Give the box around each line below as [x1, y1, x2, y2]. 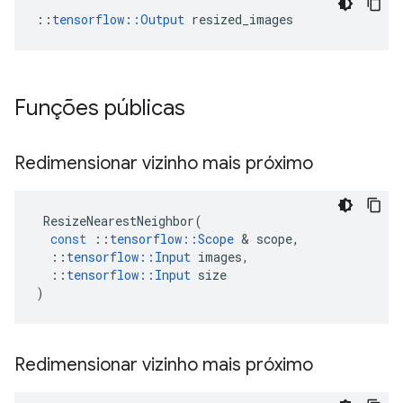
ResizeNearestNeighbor [43, 212, 194, 229]
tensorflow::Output [52, 11, 184, 28]
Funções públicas [14, 94, 191, 121]
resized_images [184, 11, 293, 28]
